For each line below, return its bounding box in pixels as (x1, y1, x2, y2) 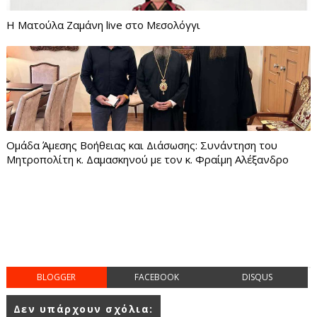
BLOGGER (37, 270, 76, 283)
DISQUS (242, 270, 273, 283)
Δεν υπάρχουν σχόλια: (13, 301, 154, 316)
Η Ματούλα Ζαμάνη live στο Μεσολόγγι (6, 17, 200, 32)
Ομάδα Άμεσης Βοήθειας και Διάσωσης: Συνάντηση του (6, 137, 277, 152)
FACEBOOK (134, 270, 180, 283)
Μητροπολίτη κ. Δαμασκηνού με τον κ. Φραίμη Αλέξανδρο (6, 151, 289, 166)
